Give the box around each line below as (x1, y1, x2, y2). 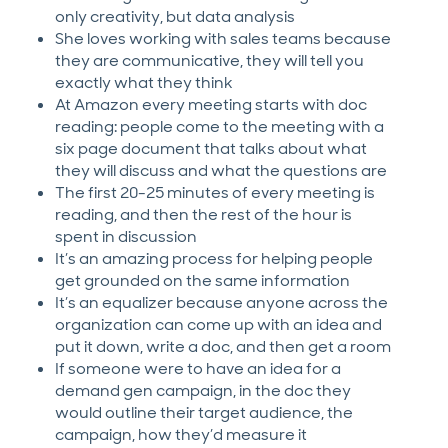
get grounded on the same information (55, 270, 353, 292)
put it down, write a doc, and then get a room (55, 336, 391, 358)
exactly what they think (55, 72, 233, 94)
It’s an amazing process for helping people (55, 248, 373, 270)
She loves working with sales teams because (55, 28, 391, 50)
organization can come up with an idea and (55, 314, 382, 336)
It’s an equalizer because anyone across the (55, 292, 388, 314)
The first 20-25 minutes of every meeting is (55, 182, 375, 204)
